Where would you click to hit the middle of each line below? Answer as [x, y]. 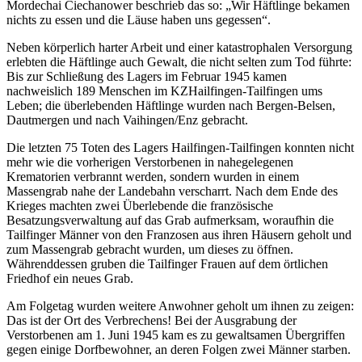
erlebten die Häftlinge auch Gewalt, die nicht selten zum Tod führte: [179, 61]
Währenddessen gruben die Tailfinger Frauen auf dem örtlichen [167, 263]
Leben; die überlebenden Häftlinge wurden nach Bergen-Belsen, [171, 105]
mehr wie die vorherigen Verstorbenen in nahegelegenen [150, 162]
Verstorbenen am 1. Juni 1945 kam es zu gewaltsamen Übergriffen [176, 335]
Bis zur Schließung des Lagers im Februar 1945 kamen [147, 76]
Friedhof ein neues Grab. [70, 278]
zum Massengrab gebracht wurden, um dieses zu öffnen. [150, 249]
